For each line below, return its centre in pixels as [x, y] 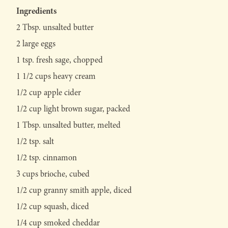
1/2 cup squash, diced [53, 207]
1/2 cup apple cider [49, 93]
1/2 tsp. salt [35, 141]
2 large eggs [36, 44]
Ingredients [37, 11]
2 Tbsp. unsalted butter [55, 27]
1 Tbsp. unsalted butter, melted [68, 125]
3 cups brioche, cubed [53, 174]
